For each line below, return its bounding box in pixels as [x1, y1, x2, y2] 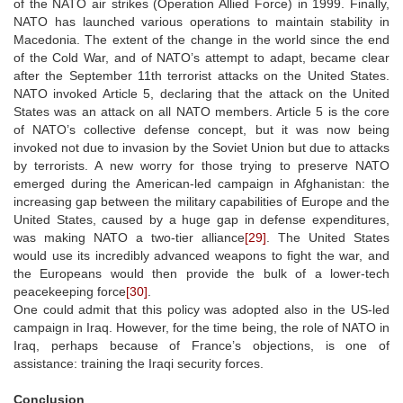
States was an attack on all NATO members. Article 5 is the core [13, 103, 390, 119]
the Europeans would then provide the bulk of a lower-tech [13, 265, 390, 281]
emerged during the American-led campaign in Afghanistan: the [13, 175, 390, 191]
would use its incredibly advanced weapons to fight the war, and [13, 247, 390, 263]
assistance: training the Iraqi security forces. [13, 355, 264, 371]
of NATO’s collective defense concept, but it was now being [13, 121, 390, 137]
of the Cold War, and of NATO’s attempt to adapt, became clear [13, 49, 390, 65]
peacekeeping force [13, 283, 126, 299]
